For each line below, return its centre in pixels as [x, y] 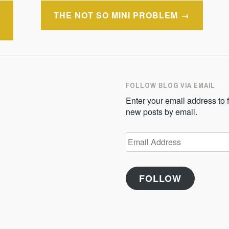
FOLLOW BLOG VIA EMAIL [170, 85]
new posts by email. [161, 112]
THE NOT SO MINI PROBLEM [116, 15]
